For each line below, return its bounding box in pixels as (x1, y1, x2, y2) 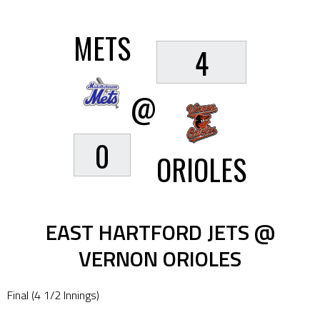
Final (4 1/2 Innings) (7, 286, 99, 304)
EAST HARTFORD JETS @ (45, 216, 275, 249)
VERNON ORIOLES (79, 242, 241, 275)
